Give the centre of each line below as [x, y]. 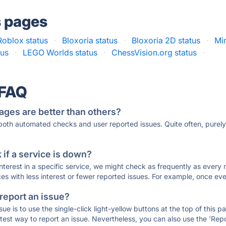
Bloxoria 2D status [166, 40]
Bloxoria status [90, 40]
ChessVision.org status [154, 52]
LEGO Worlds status [60, 52]
